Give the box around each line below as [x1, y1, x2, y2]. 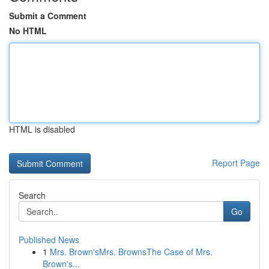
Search [19, 189, 46, 201]
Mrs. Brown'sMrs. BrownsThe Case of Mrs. [50, 246, 213, 258]
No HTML [9, 25, 47, 37]
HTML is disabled [9, 123, 75, 135]
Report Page [212, 157, 260, 169]
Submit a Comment [9, 10, 86, 22]
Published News [19, 234, 79, 246]
